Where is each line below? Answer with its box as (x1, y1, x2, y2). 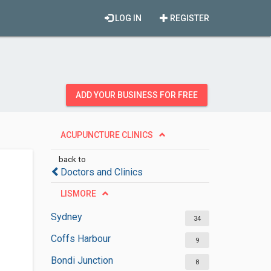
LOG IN (113, 13, 142, 23)
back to (58, 154, 86, 164)
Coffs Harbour (50, 233, 111, 244)
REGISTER (168, 13, 209, 23)
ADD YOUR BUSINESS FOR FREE (76, 90, 198, 100)
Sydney (50, 211, 82, 223)
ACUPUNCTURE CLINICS (60, 130, 153, 140)
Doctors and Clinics (60, 166, 143, 178)
